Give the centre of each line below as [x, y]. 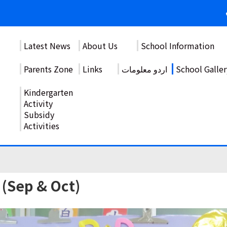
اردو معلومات [144, 69]
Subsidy [39, 115]
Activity [38, 103]
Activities [42, 126]
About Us [100, 46]
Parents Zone [48, 69]
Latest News [47, 46]
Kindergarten [48, 92]
